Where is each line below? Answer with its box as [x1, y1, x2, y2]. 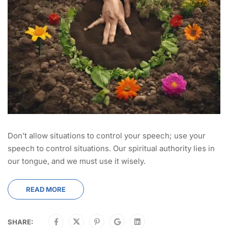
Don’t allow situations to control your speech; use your [8, 130, 206, 140]
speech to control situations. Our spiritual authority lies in [8, 143, 215, 153]
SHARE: [8, 217, 33, 226]
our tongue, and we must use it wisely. [8, 156, 146, 166]
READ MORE [26, 185, 66, 193]
